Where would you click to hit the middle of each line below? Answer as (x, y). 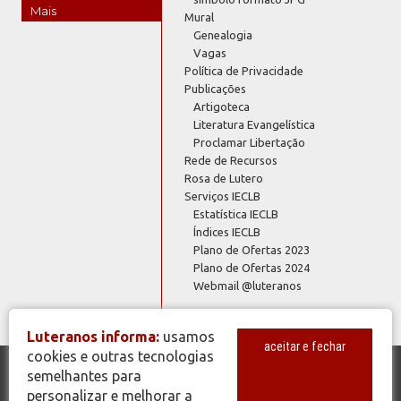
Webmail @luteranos (248, 285)
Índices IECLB (227, 231)
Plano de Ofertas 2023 (252, 249)
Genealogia (223, 34)
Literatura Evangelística (255, 124)
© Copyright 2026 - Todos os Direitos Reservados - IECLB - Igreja (192, 385)
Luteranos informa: (93, 337)
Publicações (216, 88)
